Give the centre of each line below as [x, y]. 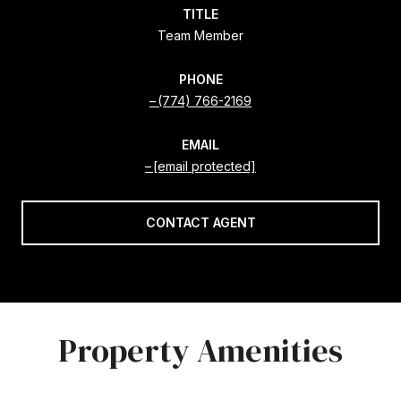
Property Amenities [200, 350]
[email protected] [205, 166]
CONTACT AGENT [200, 222]
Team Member [200, 35]
